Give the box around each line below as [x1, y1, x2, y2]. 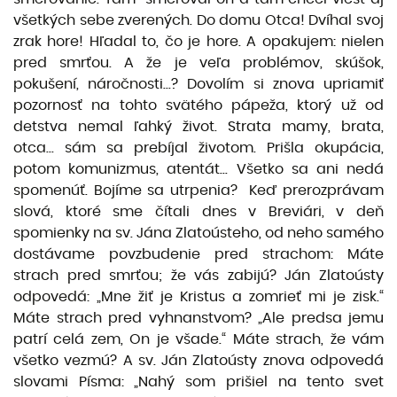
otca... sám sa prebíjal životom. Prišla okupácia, [13, 141, 384, 155]
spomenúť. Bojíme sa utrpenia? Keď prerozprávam [13, 183, 384, 198]
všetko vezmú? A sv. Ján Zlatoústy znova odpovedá [13, 354, 384, 368]
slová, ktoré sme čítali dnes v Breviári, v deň [13, 205, 384, 219]
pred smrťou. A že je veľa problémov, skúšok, [13, 56, 384, 70]
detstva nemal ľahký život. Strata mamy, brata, [13, 120, 384, 134]
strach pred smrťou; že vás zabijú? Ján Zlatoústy [13, 269, 384, 283]
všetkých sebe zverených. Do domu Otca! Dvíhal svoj [13, 13, 384, 27]
